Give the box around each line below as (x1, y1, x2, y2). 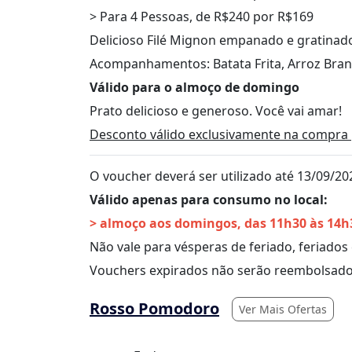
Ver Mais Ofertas (239, 301, 327, 317)
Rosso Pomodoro (90, 298, 219, 320)
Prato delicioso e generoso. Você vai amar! (90, 101, 342, 119)
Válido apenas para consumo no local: (90, 190, 328, 208)
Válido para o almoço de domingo (90, 78, 299, 96)
